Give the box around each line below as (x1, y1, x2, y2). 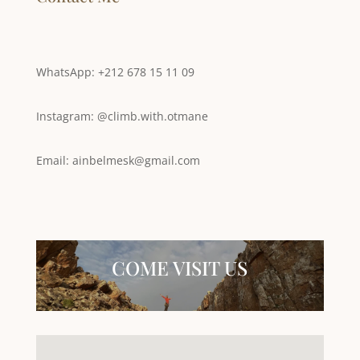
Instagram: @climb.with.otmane (35, 108, 208, 125)
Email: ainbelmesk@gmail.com (35, 153, 200, 169)
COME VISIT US (112, 255, 248, 281)
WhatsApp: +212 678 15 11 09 (35, 64, 194, 80)
